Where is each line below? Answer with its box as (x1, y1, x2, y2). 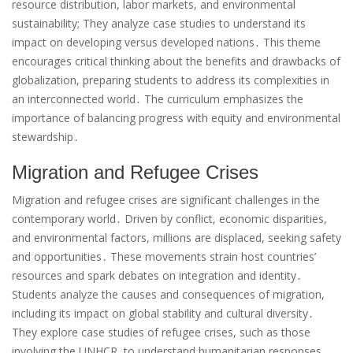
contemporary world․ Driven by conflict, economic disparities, (12, 210, 327, 226)
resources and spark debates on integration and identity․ (12, 267, 302, 283)
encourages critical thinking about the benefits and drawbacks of (12, 53, 340, 69)
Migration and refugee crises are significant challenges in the (12, 191, 320, 207)
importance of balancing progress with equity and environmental (12, 110, 340, 125)
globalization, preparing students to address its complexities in (12, 72, 329, 87)
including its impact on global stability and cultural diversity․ (12, 305, 314, 321)
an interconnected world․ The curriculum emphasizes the (12, 91, 303, 106)
